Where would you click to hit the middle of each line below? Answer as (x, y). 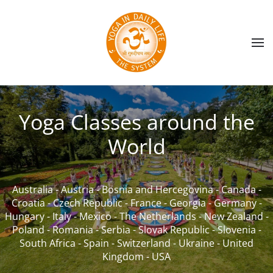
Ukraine (197, 243)
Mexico (95, 216)
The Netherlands (158, 216)
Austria (77, 190)
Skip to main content (69, 29)
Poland (28, 230)
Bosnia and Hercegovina (157, 190)
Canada (238, 190)
